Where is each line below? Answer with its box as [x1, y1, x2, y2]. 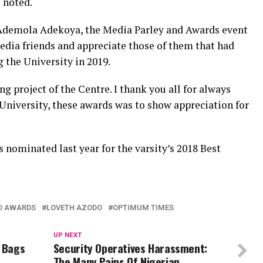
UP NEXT [53, 231, 82, 239]
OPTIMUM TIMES [113, 203, 174, 212]
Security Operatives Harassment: [53, 239, 207, 257]
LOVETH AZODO [46, 203, 102, 212]
